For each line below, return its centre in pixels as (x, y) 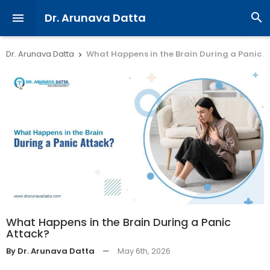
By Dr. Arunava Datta (50, 251)
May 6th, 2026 (144, 251)
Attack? (28, 233)
